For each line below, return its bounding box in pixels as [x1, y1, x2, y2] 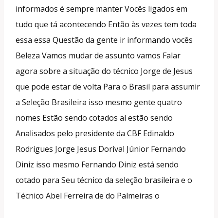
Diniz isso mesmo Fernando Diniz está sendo [16, 159, 179, 170]
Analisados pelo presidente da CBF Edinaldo [16, 127, 174, 139]
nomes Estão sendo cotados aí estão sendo [16, 112, 173, 123]
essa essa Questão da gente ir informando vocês [16, 34, 193, 45]
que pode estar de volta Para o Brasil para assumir [16, 81, 200, 92]
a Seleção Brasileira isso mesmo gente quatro [16, 96, 182, 108]
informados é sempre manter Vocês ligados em [16, 3, 187, 14]
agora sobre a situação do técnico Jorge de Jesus [16, 65, 193, 76]
